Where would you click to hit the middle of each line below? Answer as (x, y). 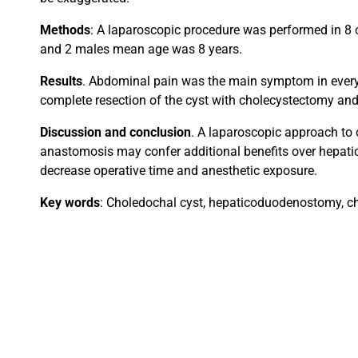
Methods (65, 30)
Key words (70, 203)
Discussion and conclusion (115, 133)
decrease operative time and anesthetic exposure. (179, 171)
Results (61, 82)
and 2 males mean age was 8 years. (141, 50)
